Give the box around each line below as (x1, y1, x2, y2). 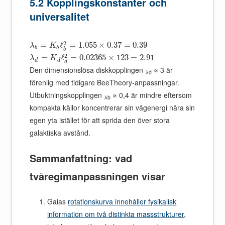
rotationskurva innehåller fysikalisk (68, 196, 177, 207)
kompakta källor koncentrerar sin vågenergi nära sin (30, 102, 195, 113)
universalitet (30, 9, 90, 24)
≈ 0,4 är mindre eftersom (110, 90, 192, 100)
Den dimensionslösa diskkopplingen (30, 65, 146, 75)
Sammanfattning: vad (30, 151, 133, 166)
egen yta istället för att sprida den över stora (30, 115, 170, 126)
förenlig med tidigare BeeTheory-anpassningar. (30, 77, 180, 88)
